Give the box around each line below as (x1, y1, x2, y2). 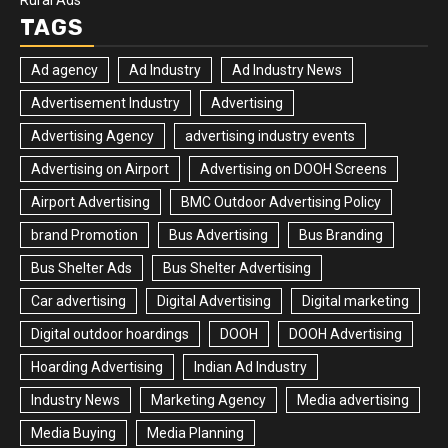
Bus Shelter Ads (31, 260, 132, 276)
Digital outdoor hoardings (31, 326, 189, 342)
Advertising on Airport (31, 161, 169, 177)
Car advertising (31, 293, 126, 309)
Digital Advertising (157, 293, 271, 309)
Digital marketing (302, 293, 409, 309)
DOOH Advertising (289, 326, 402, 342)
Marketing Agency (151, 392, 266, 408)
